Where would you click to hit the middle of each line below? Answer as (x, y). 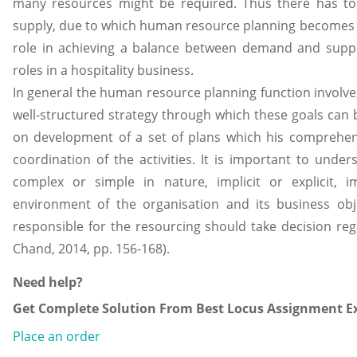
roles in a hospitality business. (103, 71)
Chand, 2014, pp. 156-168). (91, 249)
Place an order (57, 337)
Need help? (48, 282)
